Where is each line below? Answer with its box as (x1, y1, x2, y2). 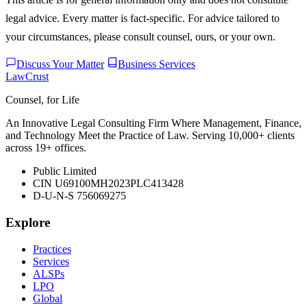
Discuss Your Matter (16, 58, 104, 71)
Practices (33, 243, 71, 255)
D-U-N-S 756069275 (33, 190, 126, 202)
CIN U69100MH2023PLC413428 (33, 177, 184, 190)
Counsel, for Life (5, 94, 79, 106)
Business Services (118, 58, 195, 71)
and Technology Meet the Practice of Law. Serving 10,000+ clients (5, 130, 295, 142)
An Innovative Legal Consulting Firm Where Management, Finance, (5, 117, 302, 130)
